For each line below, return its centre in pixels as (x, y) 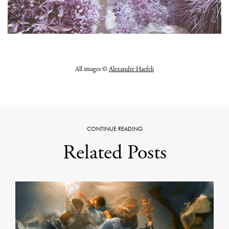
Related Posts (114, 152)
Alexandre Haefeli (131, 69)
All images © (92, 69)
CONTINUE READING (114, 129)
